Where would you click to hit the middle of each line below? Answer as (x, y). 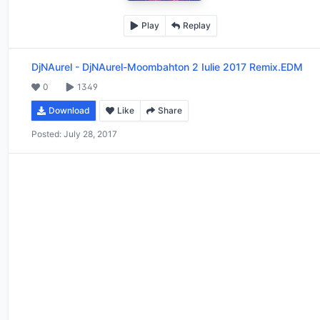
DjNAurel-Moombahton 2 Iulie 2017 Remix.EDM (192, 66)
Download (69, 110)
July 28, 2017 (90, 134)
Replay (196, 25)
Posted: (46, 134)
